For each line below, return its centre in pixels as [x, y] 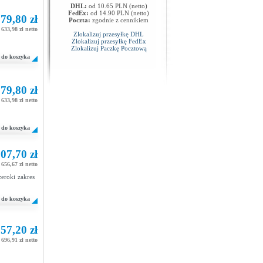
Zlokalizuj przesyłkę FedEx [109, 41]
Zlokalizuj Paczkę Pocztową [109, 48]
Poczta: [80, 20]
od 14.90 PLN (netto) [119, 13]
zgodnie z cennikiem [119, 20]
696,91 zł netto [19, 240]
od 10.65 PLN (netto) [117, 6]
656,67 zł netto [19, 164]
